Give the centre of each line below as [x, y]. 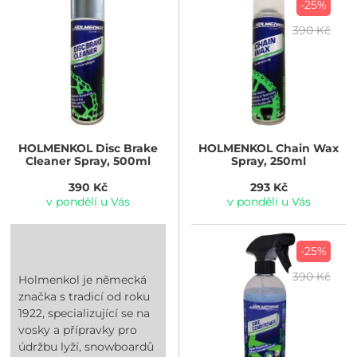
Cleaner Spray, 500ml [88, 161]
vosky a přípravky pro [78, 330]
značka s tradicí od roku [84, 297]
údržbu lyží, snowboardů [86, 347]
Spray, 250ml [269, 161]
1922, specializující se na [84, 314]
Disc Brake [126, 148]
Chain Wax [306, 148]
